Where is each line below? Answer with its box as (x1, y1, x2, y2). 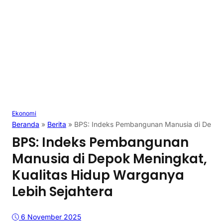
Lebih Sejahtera (12, 183, 113, 201)
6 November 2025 (21, 212, 81, 221)
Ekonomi (12, 110, 36, 117)
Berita (47, 120, 66, 129)
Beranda (12, 120, 39, 129)
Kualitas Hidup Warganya (12, 166, 184, 185)
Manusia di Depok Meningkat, (12, 150, 207, 168)
